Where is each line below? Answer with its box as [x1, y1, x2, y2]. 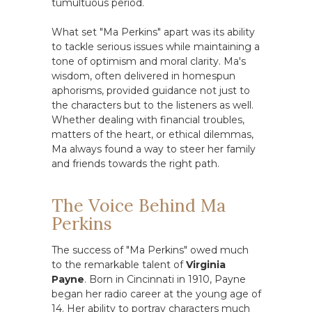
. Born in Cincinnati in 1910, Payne [84, 273, 246, 286]
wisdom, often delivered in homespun [52, 70, 235, 82]
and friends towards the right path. [52, 157, 219, 170]
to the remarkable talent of [52, 258, 186, 271]
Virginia [186, 258, 226, 271]
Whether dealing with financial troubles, [52, 114, 244, 126]
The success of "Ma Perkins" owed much [52, 244, 249, 256]
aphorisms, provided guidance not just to [52, 84, 250, 97]
